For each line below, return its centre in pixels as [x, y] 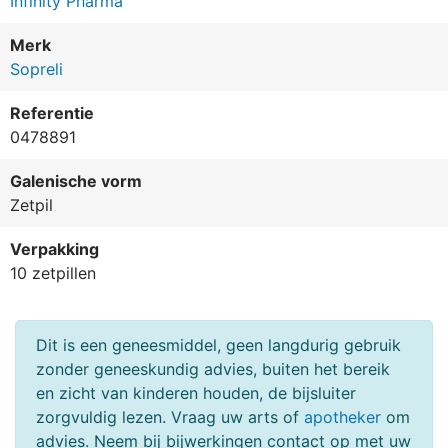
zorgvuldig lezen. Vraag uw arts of [170, 417]
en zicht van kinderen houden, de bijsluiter [196, 393]
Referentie [52, 113]
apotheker [342, 417]
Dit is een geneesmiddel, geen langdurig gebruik [218, 345]
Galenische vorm [76, 181]
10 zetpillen [53, 273]
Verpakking [54, 249]
